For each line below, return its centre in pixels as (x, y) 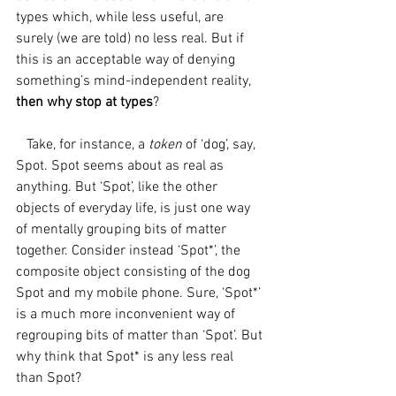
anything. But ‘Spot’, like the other (118, 187)
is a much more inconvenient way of (127, 315)
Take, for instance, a (88, 145)
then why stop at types (84, 103)
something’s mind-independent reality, (135, 81)
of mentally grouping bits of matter (123, 230)
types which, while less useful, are (122, 18)
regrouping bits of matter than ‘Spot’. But (141, 336)
